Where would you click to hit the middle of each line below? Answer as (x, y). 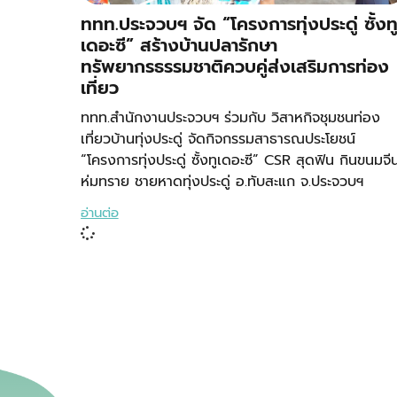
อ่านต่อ (99, 213)
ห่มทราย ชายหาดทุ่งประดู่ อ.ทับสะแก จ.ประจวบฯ (222, 182)
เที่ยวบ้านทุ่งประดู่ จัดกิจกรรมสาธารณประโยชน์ (218, 140)
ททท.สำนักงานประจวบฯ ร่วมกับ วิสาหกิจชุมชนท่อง (230, 118)
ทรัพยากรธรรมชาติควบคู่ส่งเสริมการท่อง (234, 67)
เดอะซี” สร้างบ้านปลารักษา (179, 46)
